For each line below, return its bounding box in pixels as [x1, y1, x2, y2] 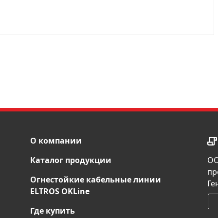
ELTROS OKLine [30, 186, 90, 197]
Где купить [30, 205, 75, 216]
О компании [30, 135, 82, 146]
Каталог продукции [30, 155, 111, 165]
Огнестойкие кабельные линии [30, 174, 161, 185]
